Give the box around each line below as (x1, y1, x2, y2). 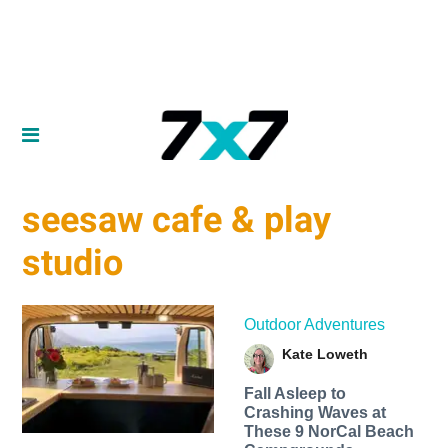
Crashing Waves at (243, 403, 386, 421)
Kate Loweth (281, 345, 368, 362)
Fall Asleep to (243, 384, 346, 402)
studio (22, 242, 124, 285)
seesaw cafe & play (22, 199, 332, 242)
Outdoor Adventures (243, 315, 385, 333)
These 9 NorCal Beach (243, 422, 414, 440)
